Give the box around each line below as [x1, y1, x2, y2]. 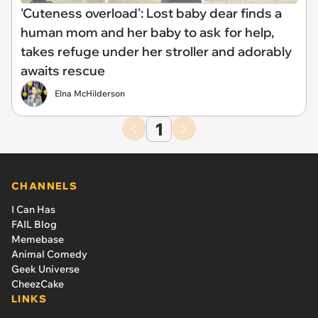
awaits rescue [21, 62, 105, 79]
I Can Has [11, 202, 55, 216]
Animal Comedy [11, 247, 87, 261]
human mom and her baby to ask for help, [21, 23, 274, 40]
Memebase [11, 232, 64, 246]
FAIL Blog [11, 217, 57, 231]
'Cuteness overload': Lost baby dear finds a [21, 4, 282, 21]
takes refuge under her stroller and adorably [21, 43, 292, 60]
